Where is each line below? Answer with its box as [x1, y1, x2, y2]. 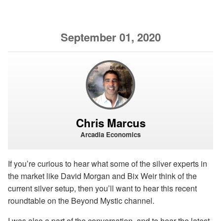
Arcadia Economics [80, 129, 141, 139]
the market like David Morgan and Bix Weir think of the [8, 170, 197, 182]
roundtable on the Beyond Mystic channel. [8, 194, 154, 206]
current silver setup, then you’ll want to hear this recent [8, 182, 197, 194]
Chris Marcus [75, 114, 146, 131]
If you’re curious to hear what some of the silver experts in [8, 157, 207, 169]
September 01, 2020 [60, 29, 161, 45]
